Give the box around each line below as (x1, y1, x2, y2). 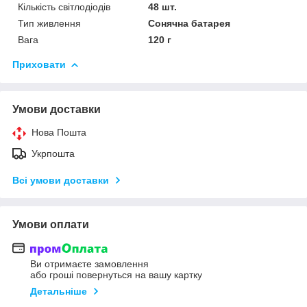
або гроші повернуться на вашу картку (30, 269, 202, 281)
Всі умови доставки (12, 174, 109, 186)
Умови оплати (12, 218, 89, 230)
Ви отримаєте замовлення (30, 258, 149, 270)
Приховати (12, 58, 66, 70)
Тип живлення (18, 17, 81, 29)
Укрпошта (32, 147, 75, 159)
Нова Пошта (32, 126, 86, 138)
